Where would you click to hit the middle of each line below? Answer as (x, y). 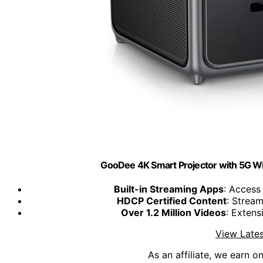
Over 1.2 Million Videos (173, 213)
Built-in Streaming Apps (168, 189)
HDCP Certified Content (171, 201)
